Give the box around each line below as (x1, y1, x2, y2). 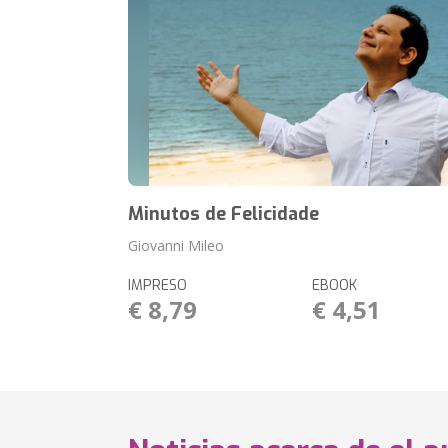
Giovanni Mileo (128, 236, 225, 255)
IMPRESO (128, 276, 188, 295)
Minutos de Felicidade (128, 202, 320, 226)
